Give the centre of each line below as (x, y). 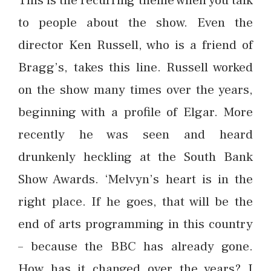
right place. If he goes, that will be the (135, 201)
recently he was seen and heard (135, 134)
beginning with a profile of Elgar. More (135, 112)
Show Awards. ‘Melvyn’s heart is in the (135, 179)
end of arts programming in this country (135, 224)
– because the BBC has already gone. (135, 246)
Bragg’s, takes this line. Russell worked (135, 67)
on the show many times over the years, (135, 89)
